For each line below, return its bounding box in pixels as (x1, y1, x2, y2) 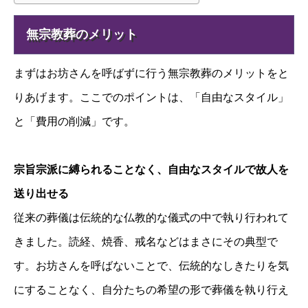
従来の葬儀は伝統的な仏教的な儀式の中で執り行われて (14, 212, 289, 224)
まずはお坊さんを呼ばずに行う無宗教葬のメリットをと (14, 67, 289, 79)
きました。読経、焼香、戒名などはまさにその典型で (14, 236, 278, 248)
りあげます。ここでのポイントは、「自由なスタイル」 (14, 91, 289, 103)
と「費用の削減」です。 (14, 115, 135, 127)
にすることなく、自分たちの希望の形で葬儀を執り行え (14, 284, 289, 296)
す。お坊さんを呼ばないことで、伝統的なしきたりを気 (14, 260, 289, 272)
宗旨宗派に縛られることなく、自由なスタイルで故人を (14, 164, 289, 176)
